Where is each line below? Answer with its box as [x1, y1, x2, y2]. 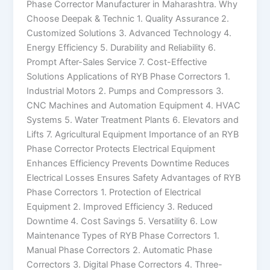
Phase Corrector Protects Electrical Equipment [27, 143, 216, 155]
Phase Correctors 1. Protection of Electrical [27, 187, 201, 198]
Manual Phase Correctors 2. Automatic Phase [27, 245, 213, 256]
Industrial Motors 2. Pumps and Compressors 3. [27, 86, 224, 97]
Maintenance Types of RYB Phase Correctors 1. [27, 230, 220, 242]
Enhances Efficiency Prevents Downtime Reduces [27, 158, 230, 169]
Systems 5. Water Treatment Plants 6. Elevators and [27, 115, 239, 126]
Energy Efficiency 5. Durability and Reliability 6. [27, 42, 216, 54]
